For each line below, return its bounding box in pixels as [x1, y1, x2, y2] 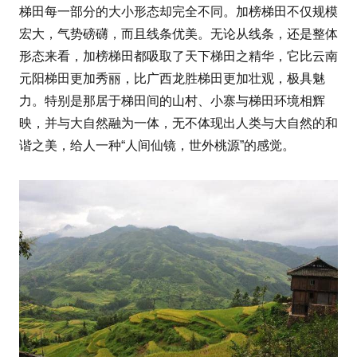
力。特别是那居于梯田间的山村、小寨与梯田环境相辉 [19, 94, 325, 108]
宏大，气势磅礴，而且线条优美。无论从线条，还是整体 [19, 27, 338, 41]
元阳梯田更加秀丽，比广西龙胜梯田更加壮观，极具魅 [19, 72, 325, 86]
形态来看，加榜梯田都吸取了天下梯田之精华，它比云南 [19, 49, 338, 64]
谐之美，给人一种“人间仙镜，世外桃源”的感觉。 [19, 139, 295, 153]
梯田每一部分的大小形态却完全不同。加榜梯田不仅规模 [19, 5, 338, 19]
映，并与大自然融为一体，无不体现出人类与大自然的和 [19, 116, 338, 131]
